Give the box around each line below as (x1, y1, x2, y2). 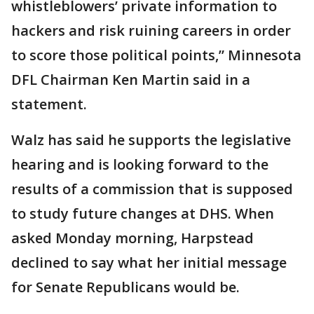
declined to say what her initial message (11, 253, 287, 272)
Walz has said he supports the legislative (11, 130, 291, 149)
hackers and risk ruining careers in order (11, 21, 291, 40)
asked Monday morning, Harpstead (11, 228, 254, 247)
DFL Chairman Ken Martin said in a (11, 70, 250, 89)
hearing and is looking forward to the (11, 155, 268, 174)
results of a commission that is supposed (11, 179, 293, 198)
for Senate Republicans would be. (11, 278, 240, 296)
